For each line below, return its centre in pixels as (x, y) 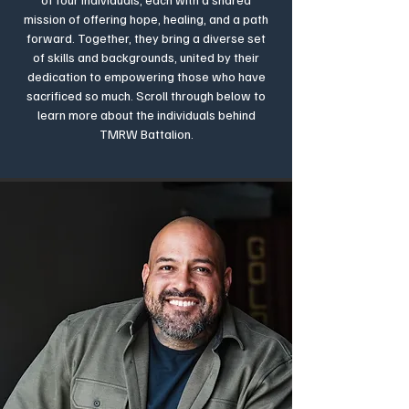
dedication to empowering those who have (146, 76)
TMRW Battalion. (146, 134)
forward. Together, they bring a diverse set (146, 38)
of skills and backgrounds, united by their (146, 57)
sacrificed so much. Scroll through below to (146, 95)
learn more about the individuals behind (146, 115)
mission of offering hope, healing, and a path (146, 19)
